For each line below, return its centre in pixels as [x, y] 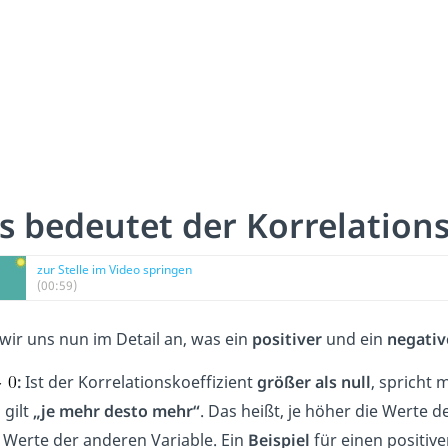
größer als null [312, 381]
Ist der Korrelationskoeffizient [137, 381]
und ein [356, 338]
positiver [289, 338]
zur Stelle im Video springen [114, 269]
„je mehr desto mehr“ [116, 410]
